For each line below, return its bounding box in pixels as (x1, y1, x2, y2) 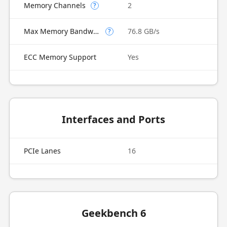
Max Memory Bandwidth (93, 26, 99, 36)
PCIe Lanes (23, 146, 61, 156)
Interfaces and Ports (62, 112, 165, 126)
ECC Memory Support (23, 52, 96, 62)
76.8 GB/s (128, 26, 160, 36)
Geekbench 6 (81, 206, 146, 220)
